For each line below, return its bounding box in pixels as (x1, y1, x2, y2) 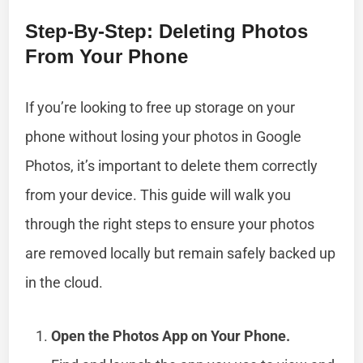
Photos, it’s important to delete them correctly (25, 156, 318, 174)
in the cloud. (25, 273, 104, 291)
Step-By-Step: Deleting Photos (25, 19, 309, 42)
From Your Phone (25, 45, 189, 67)
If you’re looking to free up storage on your (25, 98, 296, 116)
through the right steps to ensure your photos (25, 215, 315, 233)
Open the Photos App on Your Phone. (51, 327, 291, 344)
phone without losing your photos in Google (25, 127, 302, 145)
